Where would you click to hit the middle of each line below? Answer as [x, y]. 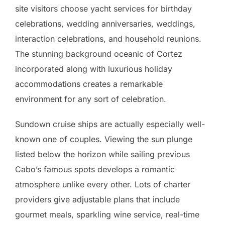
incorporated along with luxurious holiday [94, 69]
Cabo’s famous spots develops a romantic [95, 169]
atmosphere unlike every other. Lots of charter [103, 184]
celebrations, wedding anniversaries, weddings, [105, 23]
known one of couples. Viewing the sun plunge [104, 139]
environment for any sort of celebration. [91, 99]
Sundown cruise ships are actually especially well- [110, 124]
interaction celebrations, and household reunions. [108, 38]
